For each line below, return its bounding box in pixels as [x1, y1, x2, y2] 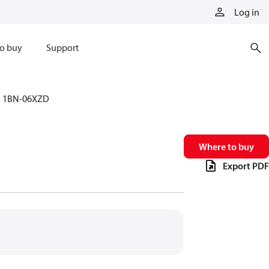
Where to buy [199, 141, 254, 153]
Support [46, 41, 79, 53]
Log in [234, 6, 259, 18]
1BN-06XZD [2, 92, 49, 104]
